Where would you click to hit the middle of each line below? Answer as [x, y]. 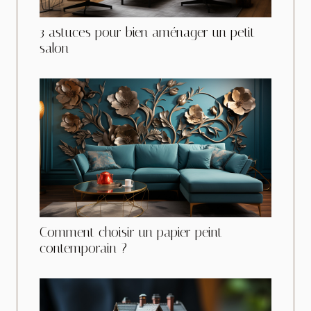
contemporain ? [83, 248]
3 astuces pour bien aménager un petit [147, 32]
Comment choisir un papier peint [131, 232]
